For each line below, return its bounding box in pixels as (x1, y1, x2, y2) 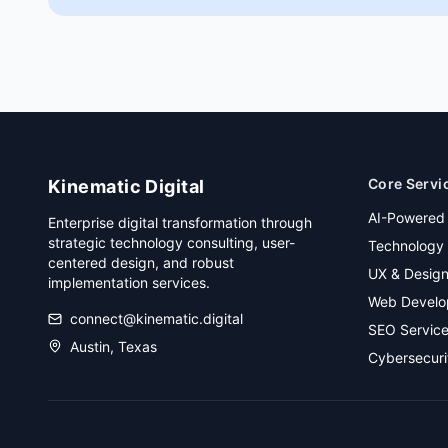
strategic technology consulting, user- (48, 234, 295, 251)
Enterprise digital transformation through (48, 214, 312, 231)
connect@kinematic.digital (70, 310, 243, 327)
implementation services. (48, 274, 210, 291)
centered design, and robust (48, 254, 234, 271)
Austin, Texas (70, 338, 157, 355)
